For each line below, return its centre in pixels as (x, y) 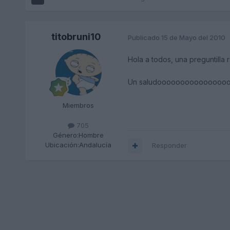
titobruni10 (76, 37)
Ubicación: (62, 145)
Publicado (144, 37)
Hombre (91, 135)
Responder (169, 146)
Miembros (79, 106)
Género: (66, 135)
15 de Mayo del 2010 (193, 37)
